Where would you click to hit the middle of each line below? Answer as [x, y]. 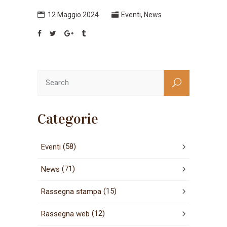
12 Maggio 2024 [73, 14]
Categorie [68, 119]
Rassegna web [65, 214]
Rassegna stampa [71, 191]
